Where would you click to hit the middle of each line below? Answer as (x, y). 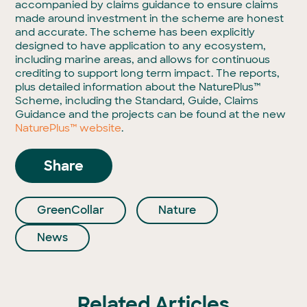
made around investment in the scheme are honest (150, 19)
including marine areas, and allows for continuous (143, 60)
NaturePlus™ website (69, 128)
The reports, (248, 73)
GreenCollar (71, 210)
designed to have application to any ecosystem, (141, 46)
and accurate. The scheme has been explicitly (135, 32)
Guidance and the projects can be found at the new (151, 114)
